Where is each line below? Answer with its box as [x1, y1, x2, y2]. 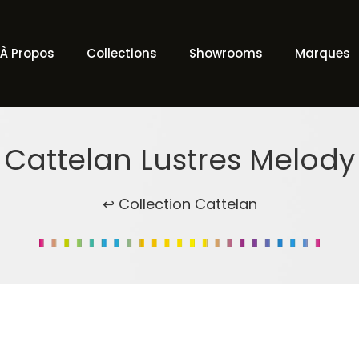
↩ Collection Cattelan [102, 194, 257, 214]
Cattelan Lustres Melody [4, 139, 355, 180]
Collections [87, 45, 157, 62]
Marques [295, 45, 350, 62]
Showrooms [189, 45, 263, 62]
